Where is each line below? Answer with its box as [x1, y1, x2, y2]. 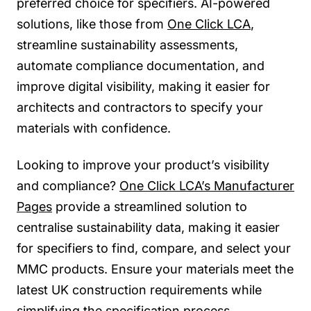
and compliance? [17, 178, 119, 194]
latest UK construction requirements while [17, 283, 262, 298]
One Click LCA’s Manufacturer [119, 178, 294, 194]
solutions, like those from [17, 16, 167, 31]
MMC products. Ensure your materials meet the [17, 262, 294, 277]
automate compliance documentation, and [17, 58, 264, 73]
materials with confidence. [17, 120, 171, 135]
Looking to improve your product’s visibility [17, 158, 269, 173]
